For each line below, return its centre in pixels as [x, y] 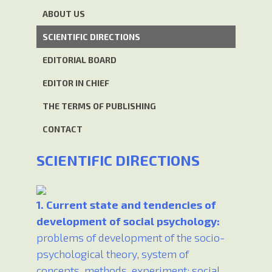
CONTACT [63, 129]
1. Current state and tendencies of [126, 205]
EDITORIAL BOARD [80, 60]
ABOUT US [64, 14]
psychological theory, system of [113, 254]
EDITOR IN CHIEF [76, 83]
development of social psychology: [128, 221]
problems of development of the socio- [131, 238]
